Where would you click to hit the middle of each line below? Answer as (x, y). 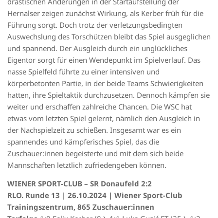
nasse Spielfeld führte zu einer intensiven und (83, 71)
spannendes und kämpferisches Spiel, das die (83, 141)
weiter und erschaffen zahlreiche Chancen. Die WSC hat (100, 106)
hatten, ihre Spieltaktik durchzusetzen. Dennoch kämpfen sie (109, 95)
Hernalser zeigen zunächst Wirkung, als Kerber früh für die (105, 13)
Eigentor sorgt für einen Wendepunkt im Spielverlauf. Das (104, 60)
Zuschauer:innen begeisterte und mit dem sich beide (95, 153)
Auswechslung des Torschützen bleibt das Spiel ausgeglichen (109, 36)
